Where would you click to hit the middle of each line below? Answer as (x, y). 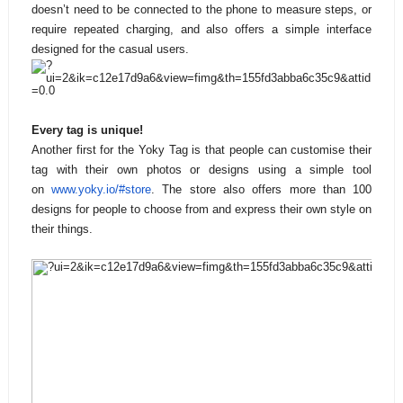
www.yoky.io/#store (102, 190)
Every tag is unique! (87, 130)
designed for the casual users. (110, 49)
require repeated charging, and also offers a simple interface (201, 30)
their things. (62, 229)
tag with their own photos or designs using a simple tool (201, 170)
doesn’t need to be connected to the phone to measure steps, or (201, 10)
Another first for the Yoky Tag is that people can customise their (201, 150)
